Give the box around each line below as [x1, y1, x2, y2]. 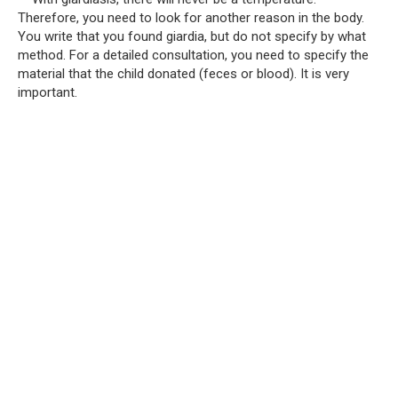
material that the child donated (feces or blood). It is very [18, 65, 349, 82]
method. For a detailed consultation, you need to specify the [18, 46, 369, 63]
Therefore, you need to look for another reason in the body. [18, 9, 364, 26]
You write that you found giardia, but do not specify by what [18, 28, 366, 44]
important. [18, 84, 77, 100]
